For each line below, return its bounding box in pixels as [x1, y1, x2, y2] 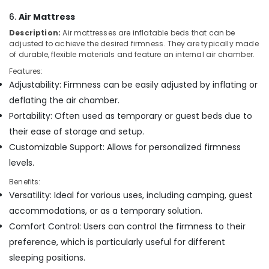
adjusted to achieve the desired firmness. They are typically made [9, 38, 259, 49]
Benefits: [9, 177, 41, 187]
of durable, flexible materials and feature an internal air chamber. [9, 49, 255, 59]
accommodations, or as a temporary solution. [9, 205, 202, 217]
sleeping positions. [9, 252, 85, 264]
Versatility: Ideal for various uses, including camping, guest [9, 189, 253, 201]
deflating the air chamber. [9, 94, 119, 106]
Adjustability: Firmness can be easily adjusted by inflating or [9, 79, 258, 91]
